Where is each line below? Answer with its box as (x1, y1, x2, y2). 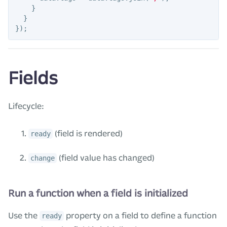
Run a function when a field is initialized (8, 187, 188, 200)
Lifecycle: (8, 101, 44, 111)
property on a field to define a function (64, 211, 217, 221)
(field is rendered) (53, 129, 123, 139)
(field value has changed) (57, 153, 155, 163)
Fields (8, 68, 58, 89)
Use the (8, 211, 40, 221)
